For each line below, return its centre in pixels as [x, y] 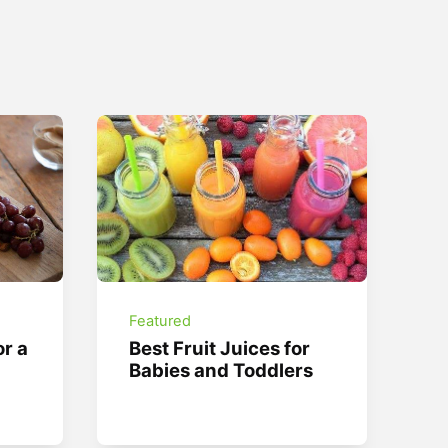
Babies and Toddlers [221, 370]
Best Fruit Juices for [220, 348]
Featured [160, 320]
